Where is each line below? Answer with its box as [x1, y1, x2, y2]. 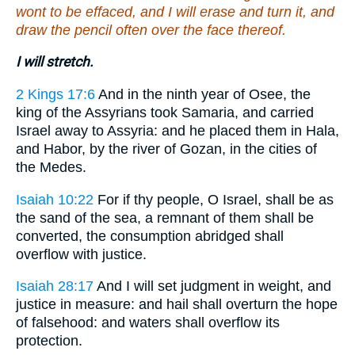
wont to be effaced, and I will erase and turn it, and [16, 3, 334, 20]
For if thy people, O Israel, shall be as [94, 191, 334, 208]
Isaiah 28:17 [16, 278, 94, 295]
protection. [16, 333, 82, 349]
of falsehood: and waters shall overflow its [16, 315, 280, 331]
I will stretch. [16, 54, 94, 71]
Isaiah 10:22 [16, 191, 94, 208]
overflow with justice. [16, 246, 147, 262]
